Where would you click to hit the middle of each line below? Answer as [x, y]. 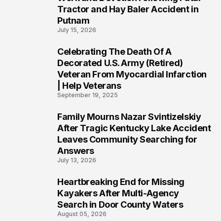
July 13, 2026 [77, 160]
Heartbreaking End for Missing [121, 182]
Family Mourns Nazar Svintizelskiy [129, 117]
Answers [76, 151]
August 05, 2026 [82, 214]
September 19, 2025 [88, 95]
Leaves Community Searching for [127, 139]
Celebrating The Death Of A [114, 52]
